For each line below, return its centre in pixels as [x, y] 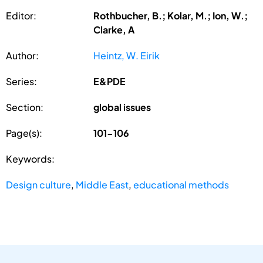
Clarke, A [114, 29]
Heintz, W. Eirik [127, 55]
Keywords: [30, 159]
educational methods [181, 184]
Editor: [21, 15]
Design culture [38, 184]
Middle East [102, 184]
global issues [122, 107]
